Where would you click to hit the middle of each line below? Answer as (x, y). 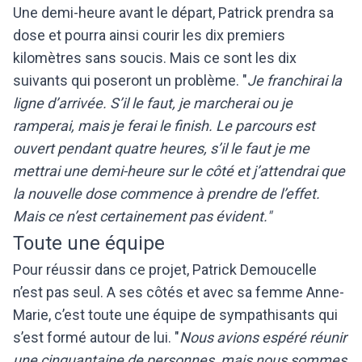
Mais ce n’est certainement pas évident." (142, 216)
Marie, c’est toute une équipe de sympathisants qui (175, 314)
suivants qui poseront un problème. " (130, 80)
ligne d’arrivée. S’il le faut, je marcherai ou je (153, 103)
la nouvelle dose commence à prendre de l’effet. (166, 193)
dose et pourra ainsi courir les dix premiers (149, 35)
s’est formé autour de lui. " (96, 337)
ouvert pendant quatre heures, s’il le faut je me (161, 148)
